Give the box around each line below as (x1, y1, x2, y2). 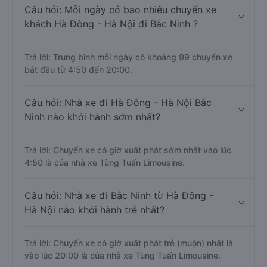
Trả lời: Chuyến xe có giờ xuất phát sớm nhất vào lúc (24, 188, 231, 198)
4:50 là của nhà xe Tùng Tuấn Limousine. (24, 200, 185, 210)
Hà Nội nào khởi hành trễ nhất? (24, 247, 164, 259)
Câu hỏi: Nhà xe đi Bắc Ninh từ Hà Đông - (24, 232, 213, 244)
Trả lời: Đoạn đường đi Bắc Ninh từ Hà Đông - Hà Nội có (24, 2, 241, 12)
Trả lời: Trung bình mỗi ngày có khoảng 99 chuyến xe (24, 95, 232, 105)
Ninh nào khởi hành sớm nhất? (24, 154, 160, 166)
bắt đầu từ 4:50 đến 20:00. (24, 107, 132, 117)
